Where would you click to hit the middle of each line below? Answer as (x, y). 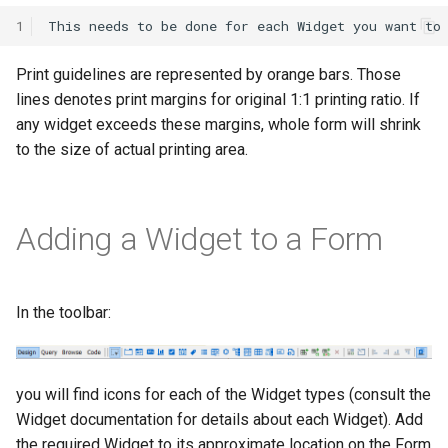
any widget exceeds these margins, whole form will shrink (218, 124)
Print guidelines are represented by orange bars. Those (208, 74)
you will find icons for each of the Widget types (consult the (223, 394)
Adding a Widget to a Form (199, 239)
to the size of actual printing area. (132, 149)
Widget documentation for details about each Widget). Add (219, 419)
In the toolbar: (63, 312)
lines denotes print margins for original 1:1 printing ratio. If (218, 99)
